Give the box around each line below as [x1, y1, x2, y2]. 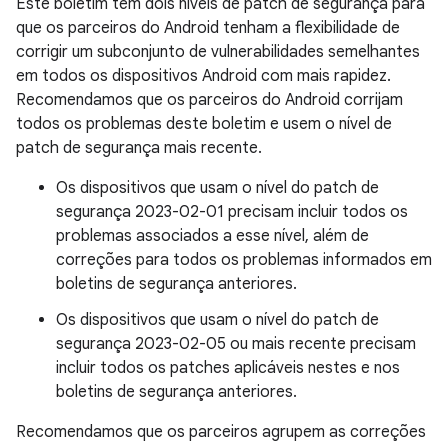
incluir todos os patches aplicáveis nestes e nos [56, 358, 400, 378]
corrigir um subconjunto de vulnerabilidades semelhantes [16, 42, 420, 62]
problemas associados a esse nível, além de [56, 226, 369, 246]
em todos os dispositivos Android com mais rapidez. [16, 66, 391, 86]
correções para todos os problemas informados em [56, 250, 432, 270]
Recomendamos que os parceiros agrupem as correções [16, 422, 426, 442]
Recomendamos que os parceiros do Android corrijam [16, 90, 403, 110]
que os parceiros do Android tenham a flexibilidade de [16, 18, 400, 38]
